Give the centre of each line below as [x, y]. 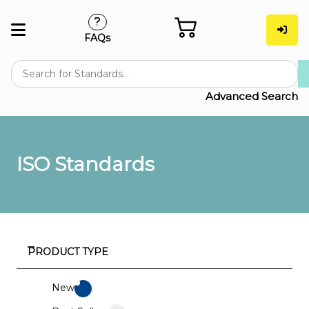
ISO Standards [86, 165]
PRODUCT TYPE [68, 252]
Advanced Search [252, 96]
